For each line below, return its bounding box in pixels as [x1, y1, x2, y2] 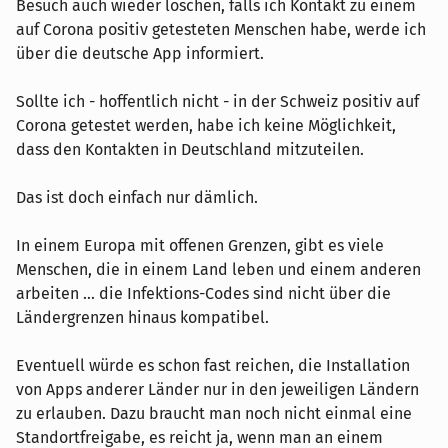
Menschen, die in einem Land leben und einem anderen [16, 259, 421, 279]
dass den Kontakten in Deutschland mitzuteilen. [16, 139, 364, 159]
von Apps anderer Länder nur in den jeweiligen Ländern [16, 379, 419, 399]
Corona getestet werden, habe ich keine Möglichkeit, [16, 115, 396, 135]
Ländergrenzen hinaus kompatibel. [16, 307, 269, 327]
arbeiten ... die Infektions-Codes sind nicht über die [16, 283, 391, 303]
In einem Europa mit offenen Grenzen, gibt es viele [16, 235, 384, 255]
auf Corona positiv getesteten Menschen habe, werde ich [16, 19, 426, 39]
